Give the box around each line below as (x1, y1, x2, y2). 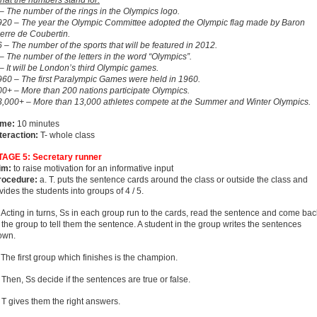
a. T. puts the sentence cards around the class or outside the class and (38, 175, 308, 185)
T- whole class (38, 130, 95, 140)
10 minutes (17, 119, 59, 129)
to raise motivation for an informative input (13, 163, 173, 173)
